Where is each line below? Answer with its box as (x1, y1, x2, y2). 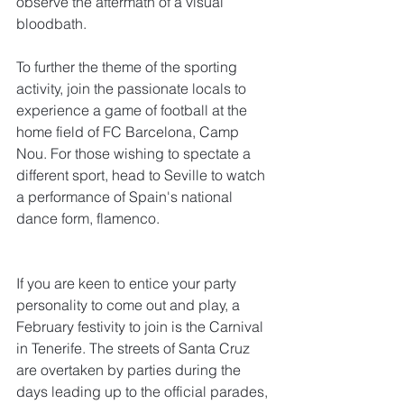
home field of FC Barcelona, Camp (16, 123, 243, 142)
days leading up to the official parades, (16, 382, 271, 401)
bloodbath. (16, 14, 87, 33)
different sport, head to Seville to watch (16, 166, 269, 185)
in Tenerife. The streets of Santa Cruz (16, 339, 253, 358)
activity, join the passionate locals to (16, 79, 250, 98)
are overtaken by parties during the (16, 361, 244, 380)
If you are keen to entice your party (16, 274, 240, 293)
